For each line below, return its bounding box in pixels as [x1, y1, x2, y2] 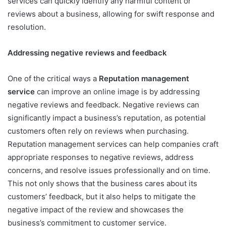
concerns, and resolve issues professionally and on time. [8, 165, 210, 175]
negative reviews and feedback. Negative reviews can [8, 99, 199, 109]
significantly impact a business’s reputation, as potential [8, 112, 206, 123]
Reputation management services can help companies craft [8, 139, 218, 149]
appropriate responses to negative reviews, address [8, 152, 194, 162]
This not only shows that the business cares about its [8, 178, 197, 188]
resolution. [8, 22, 46, 32]
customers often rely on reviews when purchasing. [8, 126, 189, 136]
